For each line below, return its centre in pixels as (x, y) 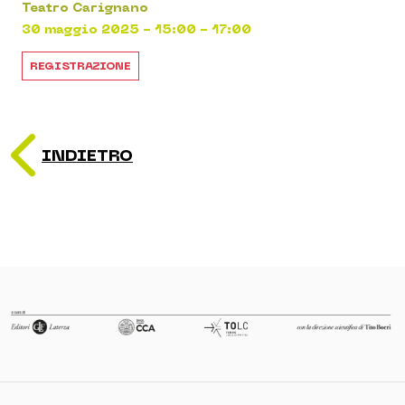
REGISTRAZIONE (80, 66)
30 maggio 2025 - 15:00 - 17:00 (137, 30)
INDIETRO (87, 155)
